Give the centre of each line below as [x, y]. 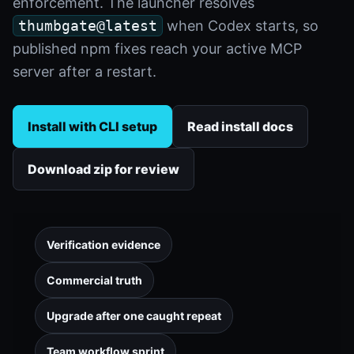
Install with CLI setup [92, 126]
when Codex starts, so [241, 26]
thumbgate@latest [88, 26]
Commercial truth [94, 280]
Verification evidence [104, 245]
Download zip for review [104, 169]
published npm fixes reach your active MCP [157, 49]
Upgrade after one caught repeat [134, 316]
